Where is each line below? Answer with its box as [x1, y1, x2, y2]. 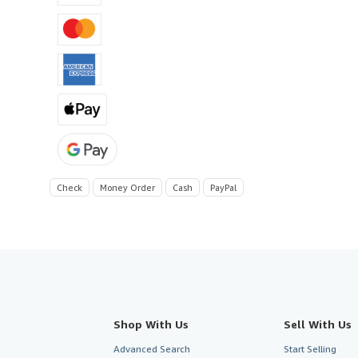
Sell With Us [283, 316, 352, 331]
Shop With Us [113, 316, 189, 331]
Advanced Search [113, 342, 190, 355]
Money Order [100, 181, 155, 193]
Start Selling [283, 342, 336, 355]
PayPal [210, 181, 237, 193]
